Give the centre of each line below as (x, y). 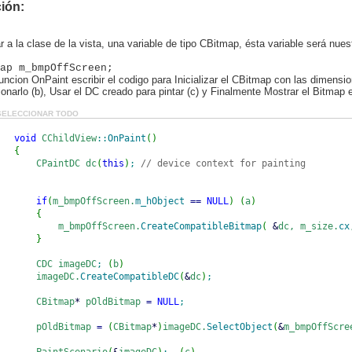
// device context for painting (223, 163)
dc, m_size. (308, 226)
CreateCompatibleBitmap (201, 226)
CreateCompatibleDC (130, 277)
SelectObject (240, 327)
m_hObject (160, 201)
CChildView (66, 138)
